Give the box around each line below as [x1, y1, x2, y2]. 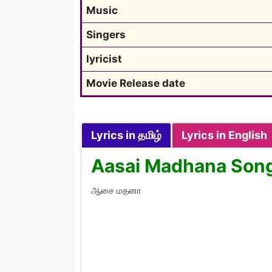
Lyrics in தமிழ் [91, 128, 161, 141]
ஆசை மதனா [91, 184, 141, 196]
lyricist [86, 52, 122, 65]
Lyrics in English [182, 128, 267, 141]
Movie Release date [86, 76, 185, 89]
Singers [86, 28, 126, 41]
